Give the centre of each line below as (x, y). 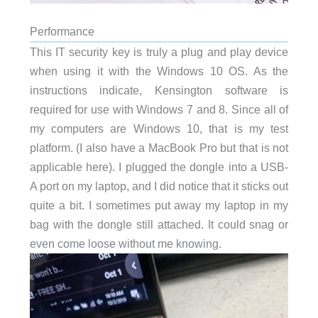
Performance (62, 32)
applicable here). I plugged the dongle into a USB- (159, 167)
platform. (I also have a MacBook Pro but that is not (159, 148)
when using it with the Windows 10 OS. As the (159, 71)
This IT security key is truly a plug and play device (159, 52)
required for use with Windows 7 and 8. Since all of (159, 110)
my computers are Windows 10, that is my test (159, 129)
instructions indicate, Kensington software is (159, 91)
